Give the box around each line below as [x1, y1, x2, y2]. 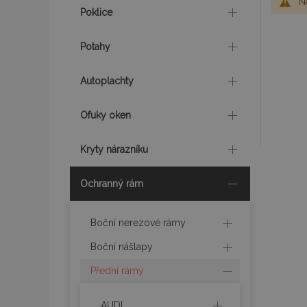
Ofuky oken [80, 110, 131, 121]
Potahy [80, 41, 110, 52]
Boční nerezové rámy [90, 217, 186, 228]
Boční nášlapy [90, 241, 153, 252]
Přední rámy [90, 265, 144, 276]
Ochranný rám [80, 178, 143, 189]
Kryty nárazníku [80, 144, 148, 155]
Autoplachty [80, 75, 134, 86]
